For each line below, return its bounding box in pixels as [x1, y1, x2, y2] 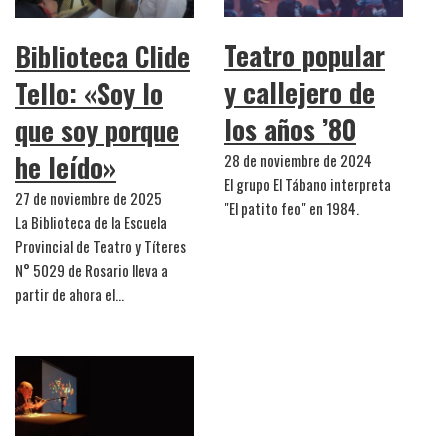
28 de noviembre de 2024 [224, 149, 372, 172]
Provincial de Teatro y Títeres [15, 234, 186, 257]
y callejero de [224, 72, 375, 113]
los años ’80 [224, 109, 356, 150]
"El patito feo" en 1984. [224, 197, 359, 220]
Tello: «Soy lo [15, 72, 163, 113]
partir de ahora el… [15, 282, 124, 305]
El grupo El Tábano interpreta [224, 173, 391, 196]
